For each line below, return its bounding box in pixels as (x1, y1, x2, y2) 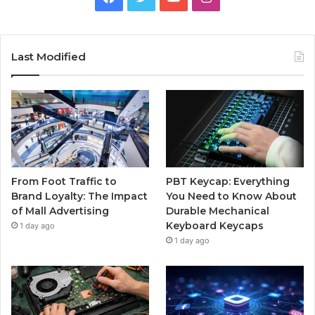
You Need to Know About (166, 190, 297, 203)
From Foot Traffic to (11, 175, 117, 188)
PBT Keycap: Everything (166, 175, 290, 188)
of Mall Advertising (11, 205, 109, 218)
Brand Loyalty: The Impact (11, 190, 148, 203)
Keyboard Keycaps (166, 219, 264, 233)
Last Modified (11, 49, 86, 63)
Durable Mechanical (166, 205, 270, 218)
